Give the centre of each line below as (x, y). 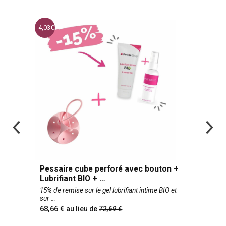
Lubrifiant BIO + (73, 178)
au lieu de (83, 209)
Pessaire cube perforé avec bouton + (109, 168)
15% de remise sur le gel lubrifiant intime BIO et (108, 190)
